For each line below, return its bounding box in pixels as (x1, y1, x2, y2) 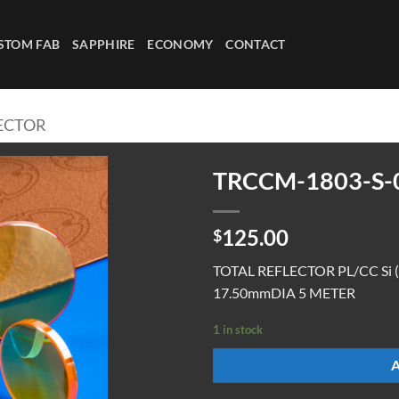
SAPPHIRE (72, 37, 135, 52)
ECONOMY (147, 37, 214, 52)
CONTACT (225, 37, 286, 52)
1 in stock (213, 322, 263, 337)
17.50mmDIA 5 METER (213, 284, 355, 301)
